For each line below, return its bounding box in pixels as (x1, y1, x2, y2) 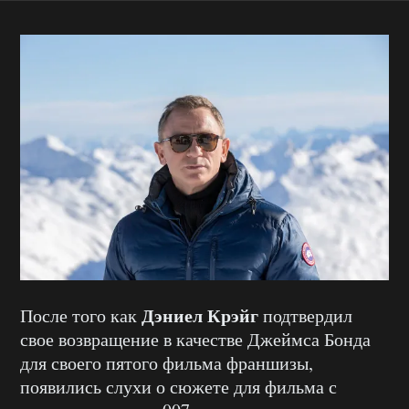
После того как (20, 303, 142, 329)
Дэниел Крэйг (142, 302, 258, 330)
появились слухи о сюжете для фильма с (20, 374, 337, 400)
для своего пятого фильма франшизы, (20, 351, 313, 376)
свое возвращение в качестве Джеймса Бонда (20, 327, 371, 352)
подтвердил (258, 303, 352, 329)
